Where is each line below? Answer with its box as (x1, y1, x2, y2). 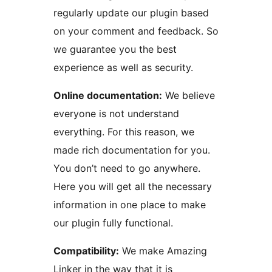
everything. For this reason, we (53, 126, 194, 138)
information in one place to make (53, 199, 206, 211)
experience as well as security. (53, 61, 193, 74)
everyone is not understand (53, 107, 179, 120)
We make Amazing (119, 245, 207, 257)
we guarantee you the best (53, 43, 177, 56)
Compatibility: (53, 245, 119, 257)
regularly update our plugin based (53, 7, 209, 19)
